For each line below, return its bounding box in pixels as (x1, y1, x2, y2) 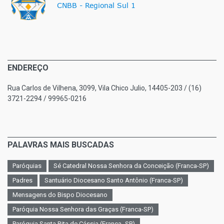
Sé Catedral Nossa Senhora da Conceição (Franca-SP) (53, 162, 209, 170)
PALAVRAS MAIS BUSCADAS (7, 140, 114, 150)
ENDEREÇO (7, 63, 48, 73)
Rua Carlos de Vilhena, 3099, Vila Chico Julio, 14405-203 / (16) (7, 84, 201, 92)
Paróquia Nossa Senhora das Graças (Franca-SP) (12, 205, 153, 213)
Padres (12, 176, 32, 184)
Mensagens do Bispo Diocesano (12, 191, 107, 199)
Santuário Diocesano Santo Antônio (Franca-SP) (44, 176, 183, 184)
